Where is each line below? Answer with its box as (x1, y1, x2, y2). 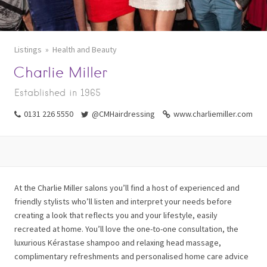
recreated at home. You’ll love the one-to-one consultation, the (14, 223, 238, 234)
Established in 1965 (14, 87, 101, 98)
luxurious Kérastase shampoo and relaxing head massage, (14, 237, 221, 248)
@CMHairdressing (92, 108, 155, 119)
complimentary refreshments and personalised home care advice (14, 251, 249, 262)
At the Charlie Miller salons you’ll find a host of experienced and (14, 182, 240, 193)
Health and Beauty (52, 44, 117, 55)
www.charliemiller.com (173, 108, 253, 119)
